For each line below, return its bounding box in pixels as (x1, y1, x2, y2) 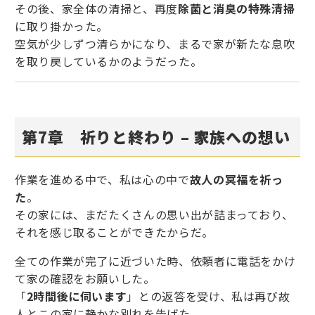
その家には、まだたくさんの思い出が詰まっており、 (15, 206, 294, 224)
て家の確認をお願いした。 (15, 270, 155, 288)
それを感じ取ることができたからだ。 (15, 224, 214, 241)
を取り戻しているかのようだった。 (15, 53, 202, 70)
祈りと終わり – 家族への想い (79, 125, 290, 148)
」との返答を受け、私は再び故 (127, 288, 290, 305)
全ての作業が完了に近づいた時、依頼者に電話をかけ (15, 252, 296, 270)
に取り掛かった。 (15, 18, 109, 35)
